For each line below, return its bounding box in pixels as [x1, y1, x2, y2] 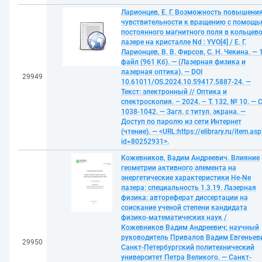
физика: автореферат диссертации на [121, 194, 248, 202]
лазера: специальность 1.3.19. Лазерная [121, 184, 256, 192]
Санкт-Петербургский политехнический [121, 243, 254, 251]
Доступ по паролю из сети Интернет [121, 118, 242, 126]
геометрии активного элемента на [121, 164, 236, 172]
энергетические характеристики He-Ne [121, 174, 251, 182]
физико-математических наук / [121, 213, 227, 222]
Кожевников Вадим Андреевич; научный [121, 223, 259, 232]
